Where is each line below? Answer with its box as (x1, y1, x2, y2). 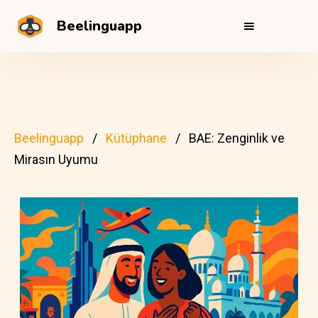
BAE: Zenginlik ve (189, 131, 285, 146)
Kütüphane (106, 131, 167, 146)
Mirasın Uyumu (14, 152, 98, 167)
